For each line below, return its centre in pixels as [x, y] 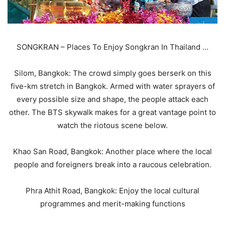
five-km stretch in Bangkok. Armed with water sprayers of [113, 86]
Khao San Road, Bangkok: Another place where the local [113, 151]
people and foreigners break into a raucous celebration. [113, 164]
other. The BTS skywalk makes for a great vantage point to [113, 112]
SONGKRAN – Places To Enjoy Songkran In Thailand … [113, 47]
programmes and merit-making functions [113, 203]
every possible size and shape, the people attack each [113, 99]
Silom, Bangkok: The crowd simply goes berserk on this [113, 73]
